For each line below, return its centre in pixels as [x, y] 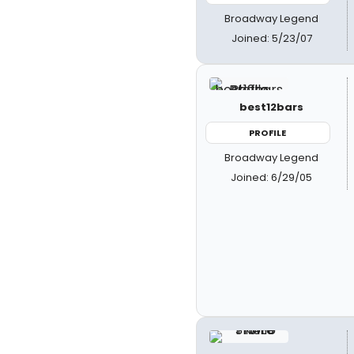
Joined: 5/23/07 [271, 38]
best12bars [272, 107]
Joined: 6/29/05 [272, 177]
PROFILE [268, 132]
